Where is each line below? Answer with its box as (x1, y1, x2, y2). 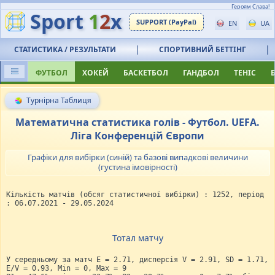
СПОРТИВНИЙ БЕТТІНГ (159, 44, 246, 55)
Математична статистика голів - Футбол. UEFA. (15, 115, 260, 130)
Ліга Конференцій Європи (71, 129, 204, 143)
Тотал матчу (112, 231, 163, 244)
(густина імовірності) (98, 161, 177, 172)
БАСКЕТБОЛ (123, 68, 168, 79)
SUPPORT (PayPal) (136, 17, 196, 26)
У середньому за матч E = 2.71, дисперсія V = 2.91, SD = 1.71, (6, 255, 268, 264)
